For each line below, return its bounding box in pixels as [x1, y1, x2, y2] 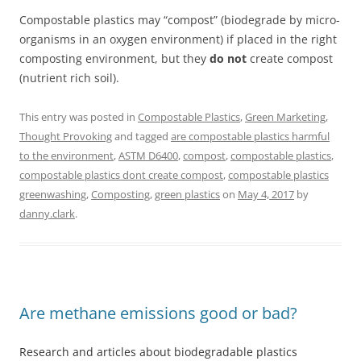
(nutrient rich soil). [19, 69, 119, 85]
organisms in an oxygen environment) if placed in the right [19, 31, 337, 47]
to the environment [19, 147, 114, 163]
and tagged [112, 128, 171, 143]
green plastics [155, 186, 220, 201]
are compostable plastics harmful [171, 128, 330, 143]
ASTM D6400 [118, 147, 178, 163]
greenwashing [19, 186, 86, 201]
